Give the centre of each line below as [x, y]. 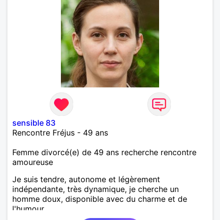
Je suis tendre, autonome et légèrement [86, 179]
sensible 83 [34, 123]
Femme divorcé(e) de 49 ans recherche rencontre [104, 152]
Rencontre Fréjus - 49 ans [60, 132]
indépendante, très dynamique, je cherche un [96, 189]
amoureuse [33, 162]
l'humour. [29, 208]
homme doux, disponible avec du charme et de [100, 199]
